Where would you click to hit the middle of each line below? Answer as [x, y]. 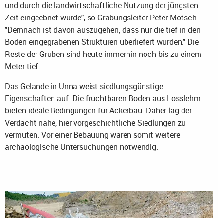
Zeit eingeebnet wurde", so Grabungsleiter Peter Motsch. [102, 18]
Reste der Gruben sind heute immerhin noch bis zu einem [103, 54]
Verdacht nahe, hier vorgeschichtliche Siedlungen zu [95, 123]
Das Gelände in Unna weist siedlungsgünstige [84, 86]
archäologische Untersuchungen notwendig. [82, 147]
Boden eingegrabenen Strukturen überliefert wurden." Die [102, 42]
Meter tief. [23, 66]
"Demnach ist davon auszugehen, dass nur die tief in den [103, 30]
